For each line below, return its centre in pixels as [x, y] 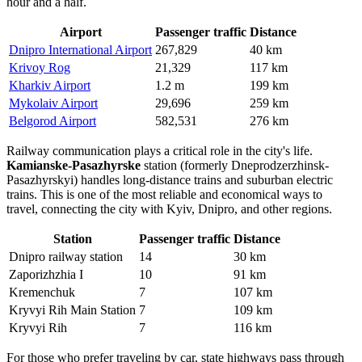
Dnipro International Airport [80, 49]
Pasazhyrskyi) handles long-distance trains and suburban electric [170, 179]
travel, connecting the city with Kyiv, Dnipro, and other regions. [169, 208]
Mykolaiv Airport [53, 103]
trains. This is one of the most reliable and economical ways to [164, 194]
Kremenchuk [42, 292]
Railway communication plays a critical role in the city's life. [160, 150]
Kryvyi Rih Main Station [72, 309]
